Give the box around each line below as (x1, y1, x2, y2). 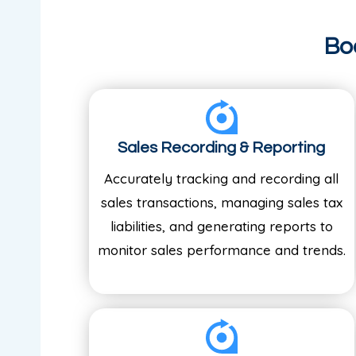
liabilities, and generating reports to (110, 217, 333, 234)
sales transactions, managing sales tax (100, 193, 342, 211)
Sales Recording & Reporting (118, 139, 326, 156)
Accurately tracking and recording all (104, 169, 339, 187)
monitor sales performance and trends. (97, 241, 346, 258)
